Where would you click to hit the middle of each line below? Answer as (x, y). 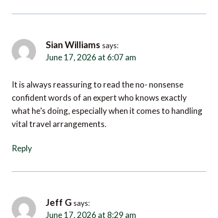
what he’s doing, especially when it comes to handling (107, 104)
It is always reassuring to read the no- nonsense (98, 77)
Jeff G (59, 197)
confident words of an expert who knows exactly (99, 91)
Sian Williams (73, 41)
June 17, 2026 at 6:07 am (83, 52)
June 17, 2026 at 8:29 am (83, 208)
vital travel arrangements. (59, 117)
